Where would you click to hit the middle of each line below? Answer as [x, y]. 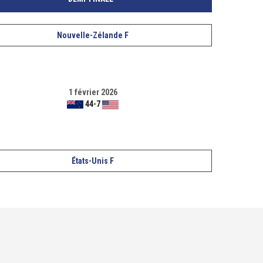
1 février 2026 [93, 92]
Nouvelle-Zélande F [93, 35]
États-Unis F [93, 161]
